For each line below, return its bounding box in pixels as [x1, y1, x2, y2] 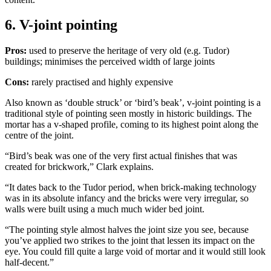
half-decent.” [5, 257, 54, 268]
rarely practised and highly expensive [29, 77, 173, 88]
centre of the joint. [5, 130, 74, 141]
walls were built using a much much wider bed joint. [5, 204, 204, 215]
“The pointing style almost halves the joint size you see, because [5, 224, 249, 235]
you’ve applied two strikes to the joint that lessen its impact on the [5, 235, 255, 246]
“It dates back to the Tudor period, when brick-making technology [5, 182, 256, 193]
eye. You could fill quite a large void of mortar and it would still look [5, 246, 266, 257]
